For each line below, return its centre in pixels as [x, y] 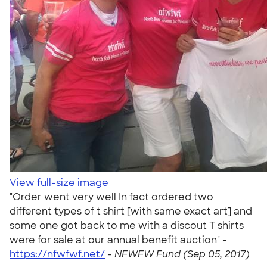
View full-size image [59, 183]
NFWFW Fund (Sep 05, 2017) [182, 254]
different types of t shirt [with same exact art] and [131, 211]
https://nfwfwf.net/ [57, 254]
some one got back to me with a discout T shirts [127, 226]
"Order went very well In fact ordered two [111, 197]
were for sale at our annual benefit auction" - [118, 240]
